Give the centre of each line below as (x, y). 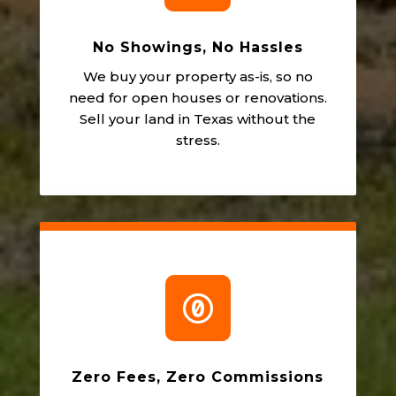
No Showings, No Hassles (198, 47)
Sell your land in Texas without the (198, 118)
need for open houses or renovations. (198, 97)
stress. (198, 140)
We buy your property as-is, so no (198, 76)
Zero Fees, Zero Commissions (198, 377)
